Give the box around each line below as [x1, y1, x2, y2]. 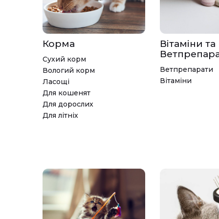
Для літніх [43, 110, 78, 120]
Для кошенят [43, 88, 90, 97]
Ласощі [43, 77, 69, 86]
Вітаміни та [160, 38, 216, 49]
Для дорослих [43, 99, 93, 109]
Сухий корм [43, 54, 86, 64]
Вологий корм [43, 66, 95, 75]
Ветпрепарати [160, 65, 213, 74]
